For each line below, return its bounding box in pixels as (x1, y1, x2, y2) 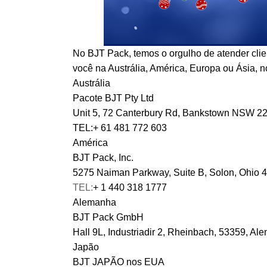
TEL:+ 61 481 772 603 (73, 123, 167, 133)
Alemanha (73, 197, 116, 208)
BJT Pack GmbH (73, 212, 144, 223)
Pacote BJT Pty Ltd (73, 93, 154, 104)
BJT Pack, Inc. (73, 153, 133, 163)
